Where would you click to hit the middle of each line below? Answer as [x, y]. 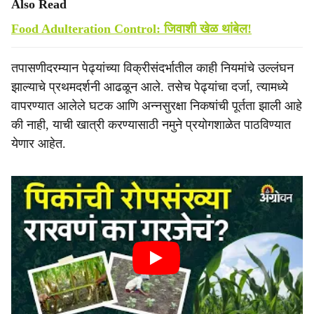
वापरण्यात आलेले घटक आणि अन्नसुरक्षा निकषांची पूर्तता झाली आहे [157, 106]
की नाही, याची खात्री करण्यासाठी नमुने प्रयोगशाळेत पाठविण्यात [151, 125]
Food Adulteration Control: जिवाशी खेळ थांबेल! [131, 29]
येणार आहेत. [39, 144]
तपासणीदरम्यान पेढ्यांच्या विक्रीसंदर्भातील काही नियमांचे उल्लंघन [152, 68]
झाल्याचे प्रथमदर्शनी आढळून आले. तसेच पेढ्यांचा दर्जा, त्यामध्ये [150, 87]
